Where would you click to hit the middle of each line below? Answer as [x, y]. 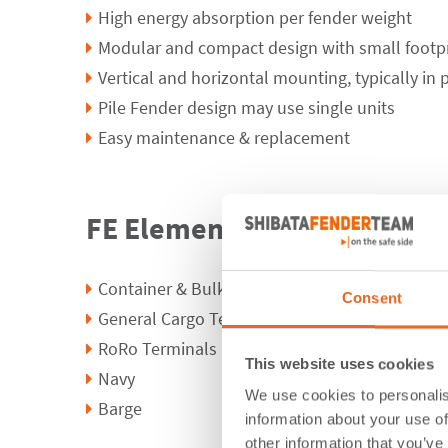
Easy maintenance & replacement [224, 137]
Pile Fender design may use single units [246, 107]
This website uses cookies [339, 364]
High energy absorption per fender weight [257, 17]
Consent [372, 298]
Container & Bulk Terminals [201, 288]
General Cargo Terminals [191, 318]
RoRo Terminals [157, 348]
